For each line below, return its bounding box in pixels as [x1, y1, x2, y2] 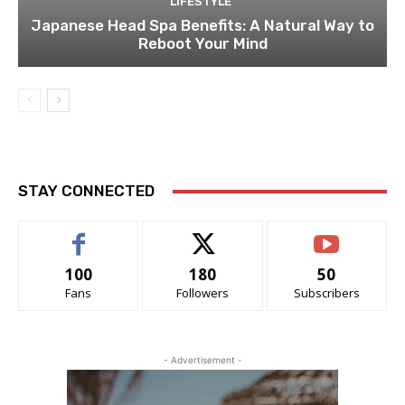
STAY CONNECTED [18, 182, 155, 201]
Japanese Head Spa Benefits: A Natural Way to [31, 16, 374, 35]
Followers [175, 285, 229, 302]
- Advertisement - [163, 354, 242, 366]
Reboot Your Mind [137, 34, 268, 53]
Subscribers [293, 285, 360, 302]
